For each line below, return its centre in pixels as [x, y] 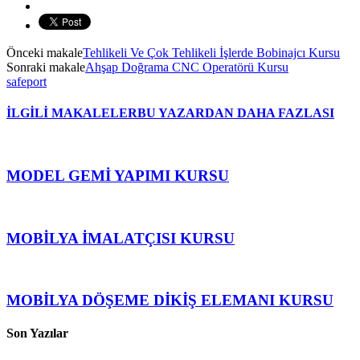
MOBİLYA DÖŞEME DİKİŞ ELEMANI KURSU [170, 300]
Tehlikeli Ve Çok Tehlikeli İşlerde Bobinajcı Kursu [211, 52]
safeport [27, 81]
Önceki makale [45, 52]
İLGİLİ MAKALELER [72, 113]
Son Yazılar [37, 333]
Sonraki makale [46, 67]
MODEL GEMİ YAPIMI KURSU [118, 176]
